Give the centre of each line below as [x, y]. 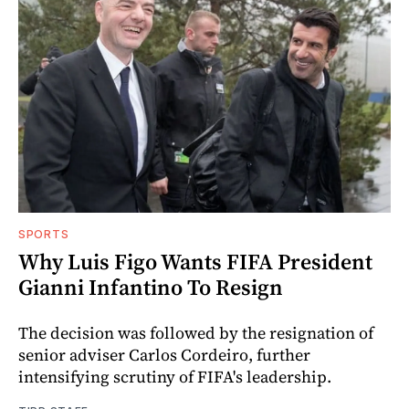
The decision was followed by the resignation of [196, 333]
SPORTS [44, 235]
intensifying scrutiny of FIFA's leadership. [175, 377]
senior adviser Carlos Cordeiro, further [164, 355]
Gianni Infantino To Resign [151, 288]
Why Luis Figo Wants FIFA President [195, 262]
